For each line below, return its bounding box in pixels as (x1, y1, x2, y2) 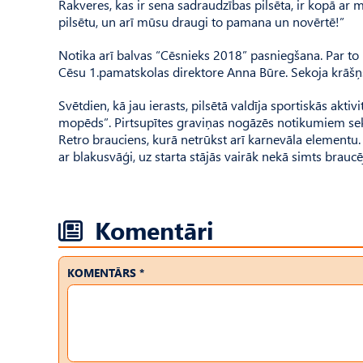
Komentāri (95, 212, 214, 246)
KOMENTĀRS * (67, 264, 144, 280)
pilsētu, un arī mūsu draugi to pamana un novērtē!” (58, 12, 344, 30)
